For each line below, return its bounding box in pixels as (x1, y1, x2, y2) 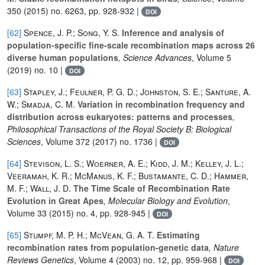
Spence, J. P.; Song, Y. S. (24, 26, 119, 38)
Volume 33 (7, 206, 47, 219)
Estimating (154, 228, 200, 241)
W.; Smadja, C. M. (7, 98, 75, 110)
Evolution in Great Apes (7, 194, 104, 206)
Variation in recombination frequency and (75, 98, 245, 110)
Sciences (7, 135, 41, 147)
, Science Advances (118, 51, 192, 63)
